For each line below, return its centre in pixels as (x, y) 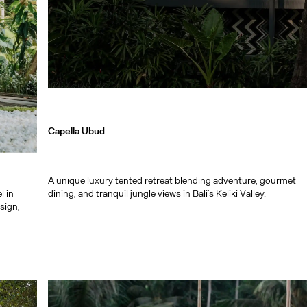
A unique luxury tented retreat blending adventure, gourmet (172, 180)
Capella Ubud (77, 131)
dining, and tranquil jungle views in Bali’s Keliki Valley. (157, 193)
